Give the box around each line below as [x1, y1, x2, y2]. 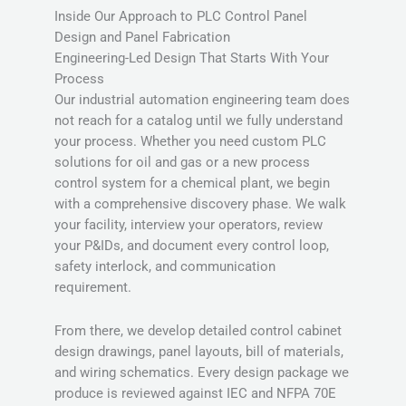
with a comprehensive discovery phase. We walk [54, 195, 346, 212]
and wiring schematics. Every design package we [54, 364, 349, 382]
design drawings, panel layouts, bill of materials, [54, 343, 343, 361]
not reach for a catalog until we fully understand [54, 111, 343, 129]
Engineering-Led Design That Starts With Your [54, 49, 329, 66]
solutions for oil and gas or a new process [54, 153, 310, 170]
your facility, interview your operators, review [54, 216, 323, 233]
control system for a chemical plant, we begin [54, 174, 330, 191]
